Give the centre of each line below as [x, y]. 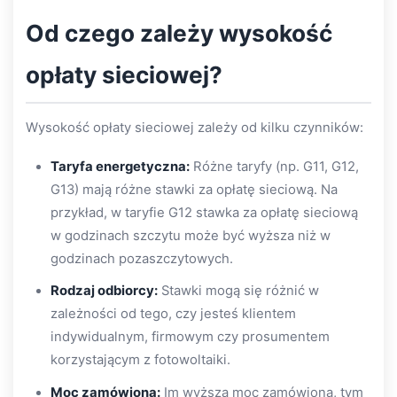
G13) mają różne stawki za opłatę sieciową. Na [194, 189]
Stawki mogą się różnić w [238, 291]
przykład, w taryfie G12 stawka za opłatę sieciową [204, 212]
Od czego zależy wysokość [179, 33]
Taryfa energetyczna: [120, 166]
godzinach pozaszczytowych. [142, 258]
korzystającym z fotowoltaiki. [140, 360]
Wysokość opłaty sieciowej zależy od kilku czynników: [195, 128]
